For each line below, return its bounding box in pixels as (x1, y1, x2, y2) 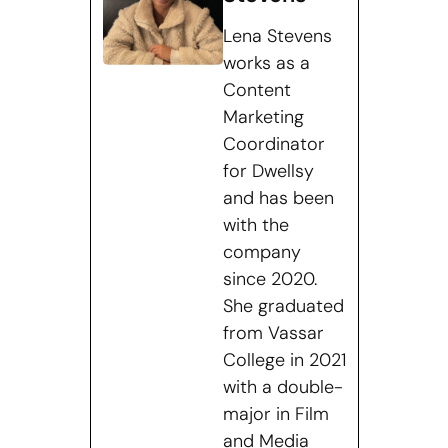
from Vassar (222, 320, 324, 345)
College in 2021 (222, 347, 346, 372)
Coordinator (222, 131, 325, 156)
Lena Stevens (222, 23, 332, 48)
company (222, 239, 301, 264)
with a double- (222, 374, 343, 399)
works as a (222, 50, 310, 75)
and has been (222, 185, 334, 210)
